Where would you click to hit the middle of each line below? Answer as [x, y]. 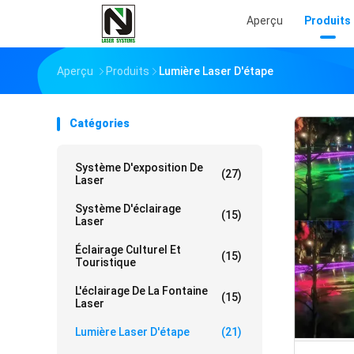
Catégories [100, 123]
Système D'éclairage [128, 209]
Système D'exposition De [139, 168]
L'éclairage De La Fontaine [141, 291]
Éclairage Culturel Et [128, 250]
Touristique [105, 262]
